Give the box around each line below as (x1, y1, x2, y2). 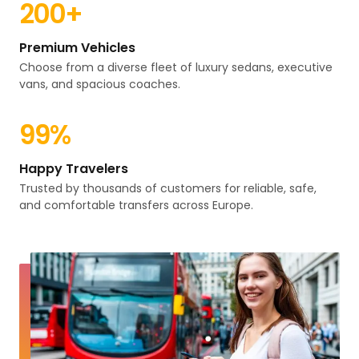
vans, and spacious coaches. (19, 76, 180, 92)
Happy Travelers (19, 159, 128, 178)
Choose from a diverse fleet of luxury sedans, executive (19, 59, 333, 75)
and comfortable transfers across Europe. (19, 197, 253, 213)
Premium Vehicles (19, 38, 135, 57)
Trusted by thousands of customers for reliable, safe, (19, 180, 317, 196)
